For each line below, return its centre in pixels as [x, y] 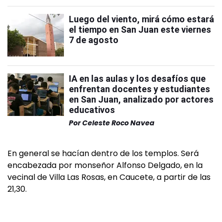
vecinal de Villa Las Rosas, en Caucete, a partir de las [109, 177]
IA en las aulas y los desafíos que [137, 78]
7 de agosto [94, 40]
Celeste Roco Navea [118, 123]
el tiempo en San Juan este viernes [140, 29]
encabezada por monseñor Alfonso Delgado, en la [105, 165]
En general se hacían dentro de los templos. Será [103, 153]
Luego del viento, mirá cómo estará [141, 19]
